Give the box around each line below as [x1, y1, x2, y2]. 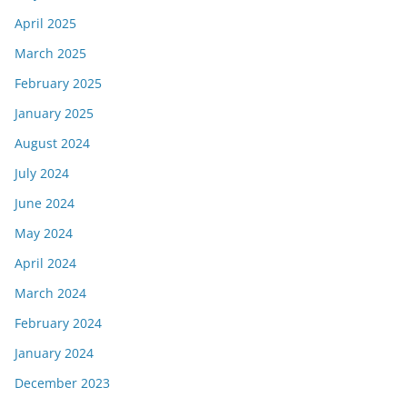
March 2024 [15, 283, 86, 302]
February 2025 [15, 74, 102, 92]
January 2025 [15, 104, 94, 122]
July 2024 [15, 164, 69, 182]
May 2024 [15, 223, 73, 242]
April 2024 [15, 253, 76, 272]
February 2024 [15, 313, 102, 332]
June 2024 [15, 194, 74, 212]
